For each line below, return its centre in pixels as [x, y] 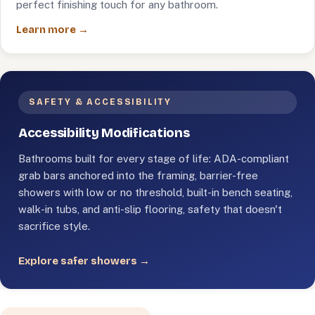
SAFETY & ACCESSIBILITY [101, 102]
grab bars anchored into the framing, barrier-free [138, 175]
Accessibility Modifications [104, 133]
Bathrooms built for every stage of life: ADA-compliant [154, 159]
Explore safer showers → [84, 261]
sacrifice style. [54, 226]
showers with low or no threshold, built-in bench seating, [155, 192]
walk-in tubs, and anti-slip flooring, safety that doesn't [150, 209]
